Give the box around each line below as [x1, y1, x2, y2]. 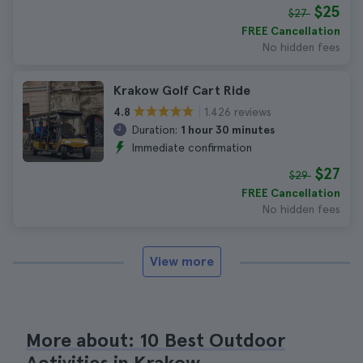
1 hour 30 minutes [181, 123, 275, 136]
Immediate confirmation [131, 141, 252, 154]
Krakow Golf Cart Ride [113, 83, 250, 98]
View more [149, 254, 214, 269]
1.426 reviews [204, 105, 271, 118]
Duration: [131, 123, 177, 136]
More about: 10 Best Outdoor [26, 328, 285, 352]
